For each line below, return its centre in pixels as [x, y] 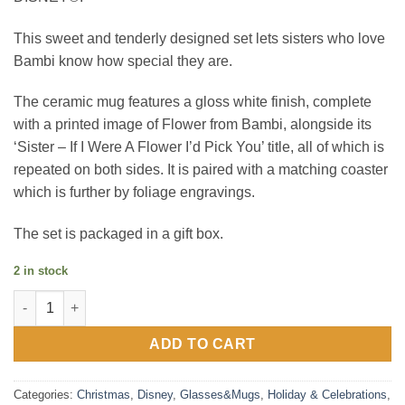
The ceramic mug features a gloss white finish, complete [193, 102]
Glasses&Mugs [220, 394]
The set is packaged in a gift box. [118, 234]
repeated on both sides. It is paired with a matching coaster [201, 170]
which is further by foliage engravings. [134, 193]
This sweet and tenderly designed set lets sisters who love [199, 38]
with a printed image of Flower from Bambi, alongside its [193, 125]
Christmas [104, 394]
